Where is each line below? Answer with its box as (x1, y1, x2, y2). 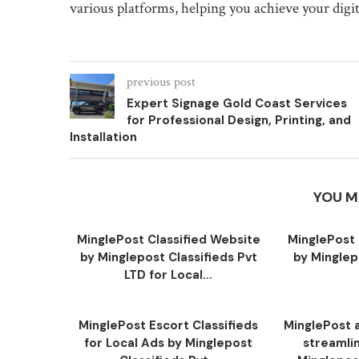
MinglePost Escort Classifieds (79, 317, 259, 333)
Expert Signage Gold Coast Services (127, 95, 347, 111)
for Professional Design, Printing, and (127, 111, 351, 128)
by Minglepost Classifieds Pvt (79, 248, 257, 265)
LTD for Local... (124, 266, 213, 283)
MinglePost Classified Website (76, 231, 260, 248)
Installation (70, 128, 137, 145)
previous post (127, 73, 196, 91)
